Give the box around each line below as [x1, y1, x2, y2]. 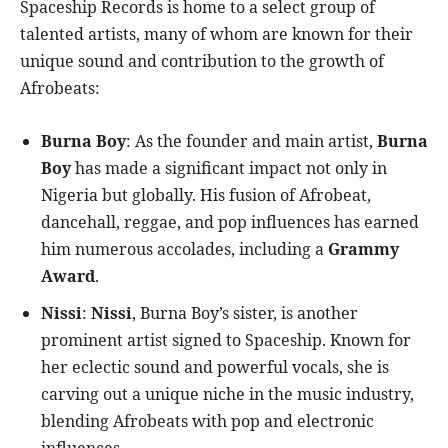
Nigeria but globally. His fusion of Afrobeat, [41, 184, 371, 207]
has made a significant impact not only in [71, 157, 387, 180]
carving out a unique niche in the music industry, [41, 383, 414, 406]
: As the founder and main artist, [126, 130, 377, 153]
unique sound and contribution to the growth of [20, 50, 384, 73]
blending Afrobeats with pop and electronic [41, 410, 374, 433]
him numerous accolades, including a [41, 238, 328, 261]
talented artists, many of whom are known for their [20, 23, 413, 46]
